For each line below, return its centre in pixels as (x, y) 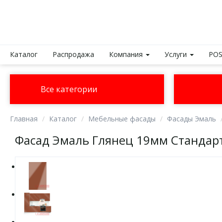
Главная (24, 119)
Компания (127, 54)
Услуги (177, 54)
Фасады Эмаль (192, 119)
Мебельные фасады (122, 119)
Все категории (69, 89)
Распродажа (73, 54)
